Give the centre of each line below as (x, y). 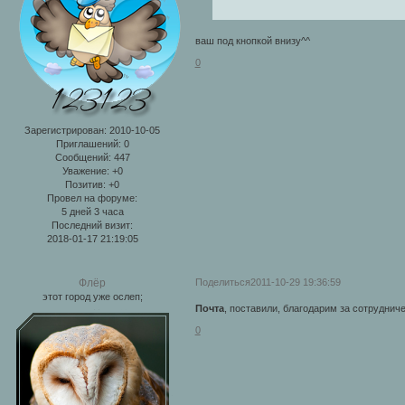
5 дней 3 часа (92, 211)
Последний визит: (93, 225)
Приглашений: (88, 143)
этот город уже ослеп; (92, 297)
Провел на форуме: (93, 198)
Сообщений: (83, 157)
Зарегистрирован (65, 130)
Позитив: (86, 184)
